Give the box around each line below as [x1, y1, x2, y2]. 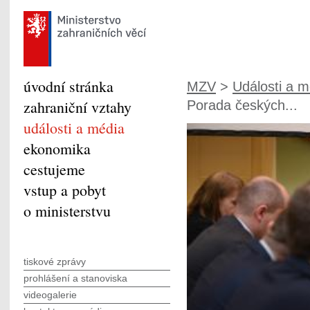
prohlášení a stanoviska [24, 273, 127, 284]
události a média [24, 118, 125, 138]
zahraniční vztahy [24, 97, 131, 117]
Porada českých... [187, 98, 298, 113]
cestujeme [24, 159, 85, 179]
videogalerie [24, 289, 77, 300]
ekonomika [24, 138, 91, 158]
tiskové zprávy [24, 256, 86, 267]
